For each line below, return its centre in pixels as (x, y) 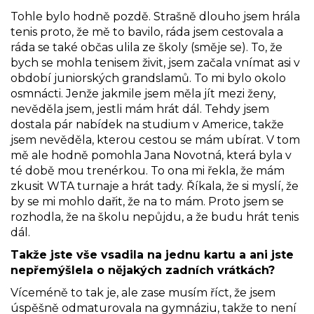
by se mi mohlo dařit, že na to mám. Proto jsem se (147, 201)
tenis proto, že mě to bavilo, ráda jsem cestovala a (147, 32)
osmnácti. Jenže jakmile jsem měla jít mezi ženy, (143, 93)
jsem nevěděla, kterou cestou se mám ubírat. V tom (155, 139)
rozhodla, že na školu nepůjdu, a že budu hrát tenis (155, 217)
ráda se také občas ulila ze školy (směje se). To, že (146, 47)
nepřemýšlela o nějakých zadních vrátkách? (143, 270)
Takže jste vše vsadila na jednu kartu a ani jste (152, 254)
